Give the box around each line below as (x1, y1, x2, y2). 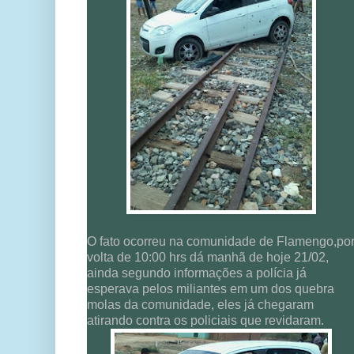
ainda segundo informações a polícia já (87, 266, 307, 281)
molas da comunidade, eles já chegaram (87, 298, 314, 312)
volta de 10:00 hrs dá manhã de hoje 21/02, (87, 250, 329, 265)
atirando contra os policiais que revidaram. (87, 314, 324, 328)
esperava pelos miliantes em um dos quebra (87, 282, 334, 296)
